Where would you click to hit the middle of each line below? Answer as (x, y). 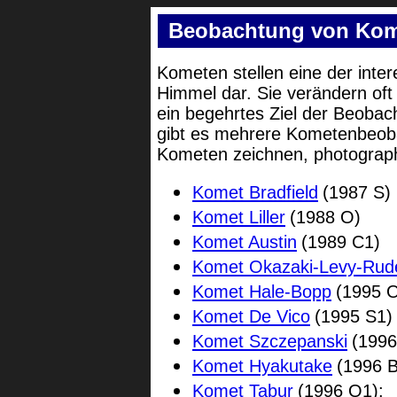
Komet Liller (239, 217)
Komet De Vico (251, 316)
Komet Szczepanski (270, 341)
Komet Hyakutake (262, 366)
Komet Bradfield (255, 192)
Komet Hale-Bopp (262, 292)
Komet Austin (245, 242)
